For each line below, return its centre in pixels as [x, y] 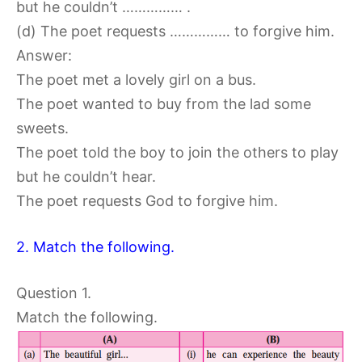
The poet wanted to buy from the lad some [164, 104]
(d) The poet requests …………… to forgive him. [175, 32]
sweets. [42, 128]
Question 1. [54, 293]
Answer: [44, 56]
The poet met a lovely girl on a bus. [136, 80]
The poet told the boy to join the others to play [177, 153]
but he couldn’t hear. [86, 177]
